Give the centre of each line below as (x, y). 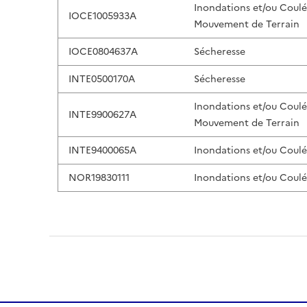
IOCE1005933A (102, 16)
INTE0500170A (102, 79)
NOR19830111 (99, 178)
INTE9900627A (102, 115)
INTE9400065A (102, 150)
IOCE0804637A (103, 52)
